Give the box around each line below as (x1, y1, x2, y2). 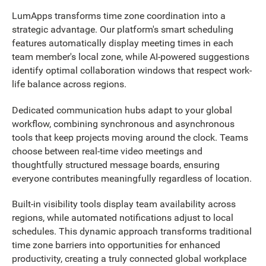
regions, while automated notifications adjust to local (12, 212, 233, 224)
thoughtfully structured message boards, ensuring (12, 159, 220, 170)
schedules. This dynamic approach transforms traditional (12, 226, 252, 237)
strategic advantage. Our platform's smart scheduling (12, 24, 233, 36)
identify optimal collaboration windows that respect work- (12, 65, 252, 77)
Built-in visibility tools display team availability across (12, 198, 236, 210)
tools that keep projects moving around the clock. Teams (12, 131, 248, 143)
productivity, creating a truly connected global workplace (12, 253, 246, 265)
